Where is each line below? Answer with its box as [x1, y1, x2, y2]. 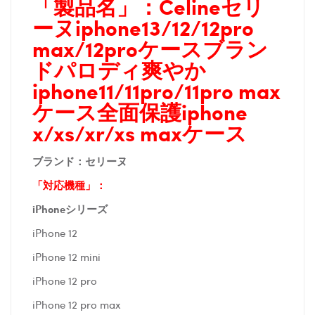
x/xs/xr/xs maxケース [32, 117, 247, 148]
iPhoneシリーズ [32, 200, 108, 217]
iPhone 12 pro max [32, 296, 121, 312]
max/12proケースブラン [32, 32, 268, 64]
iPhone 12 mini [32, 248, 101, 264]
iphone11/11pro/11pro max [32, 75, 281, 106]
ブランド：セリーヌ [32, 153, 127, 169]
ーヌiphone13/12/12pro [32, 11, 254, 43]
